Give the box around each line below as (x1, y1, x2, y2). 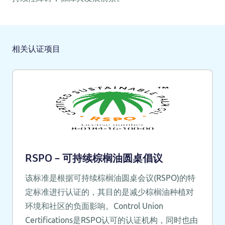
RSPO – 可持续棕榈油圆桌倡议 (25, 153, 163, 164)
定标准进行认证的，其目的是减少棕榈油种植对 (25, 187, 194, 196)
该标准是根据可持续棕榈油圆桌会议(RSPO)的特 (25, 173, 195, 182)
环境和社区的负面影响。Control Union (25, 201, 163, 210)
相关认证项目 (12, 45, 60, 53)
